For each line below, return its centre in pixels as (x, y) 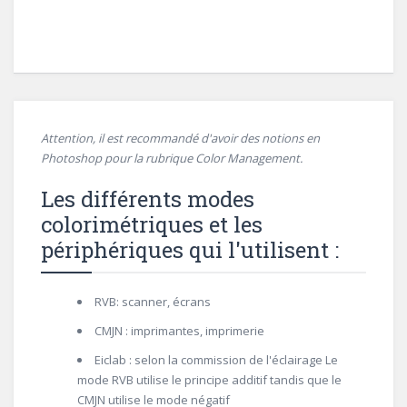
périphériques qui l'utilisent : (190, 250)
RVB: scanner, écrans (153, 302)
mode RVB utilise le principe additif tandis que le (209, 380)
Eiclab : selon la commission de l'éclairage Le (216, 360)
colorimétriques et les (152, 224)
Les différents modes (148, 199)
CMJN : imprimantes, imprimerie (179, 331)
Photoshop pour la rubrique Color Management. (172, 158)
